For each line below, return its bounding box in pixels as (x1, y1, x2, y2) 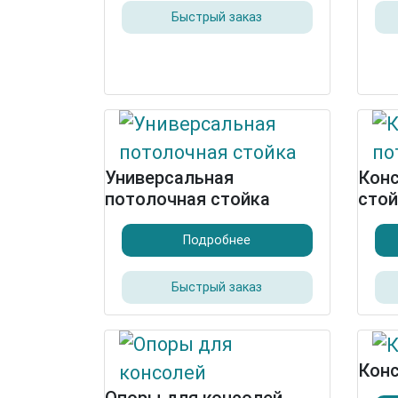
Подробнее (183, 233, 251, 248)
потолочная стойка (105, 188, 270, 210)
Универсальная (105, 167, 234, 188)
